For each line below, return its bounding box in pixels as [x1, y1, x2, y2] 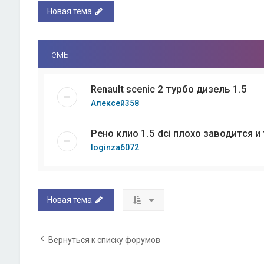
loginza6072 [90, 143, 139, 152]
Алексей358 [90, 98, 139, 108]
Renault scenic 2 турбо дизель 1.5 [90, 83, 247, 95]
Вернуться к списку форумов [48, 235, 160, 245]
